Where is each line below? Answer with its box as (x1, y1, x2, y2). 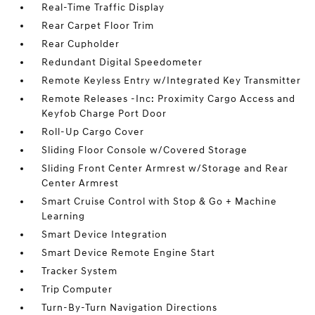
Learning (41, 210, 86, 222)
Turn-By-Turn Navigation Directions (41, 302, 218, 314)
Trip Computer (41, 283, 113, 295)
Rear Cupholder (41, 38, 120, 50)
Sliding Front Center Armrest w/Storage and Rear (41, 162, 289, 174)
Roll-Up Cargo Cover (41, 126, 145, 138)
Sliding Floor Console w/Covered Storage (41, 144, 248, 156)
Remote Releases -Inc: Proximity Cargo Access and (41, 93, 296, 105)
